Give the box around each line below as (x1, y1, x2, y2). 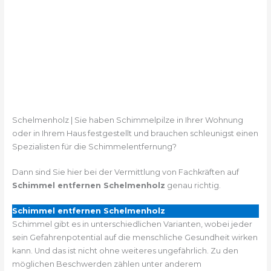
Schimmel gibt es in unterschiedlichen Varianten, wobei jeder (11, 220, 252, 229)
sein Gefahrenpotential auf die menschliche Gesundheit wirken (11, 233, 258, 243)
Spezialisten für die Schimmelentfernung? (11, 142, 177, 151)
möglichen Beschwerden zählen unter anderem (11, 260, 201, 269)
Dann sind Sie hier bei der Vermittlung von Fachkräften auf (11, 167, 239, 177)
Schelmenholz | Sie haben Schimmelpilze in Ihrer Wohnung (11, 115, 243, 125)
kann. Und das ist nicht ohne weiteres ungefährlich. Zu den (11, 246, 238, 256)
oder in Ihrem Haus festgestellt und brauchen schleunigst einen (11, 128, 258, 138)
